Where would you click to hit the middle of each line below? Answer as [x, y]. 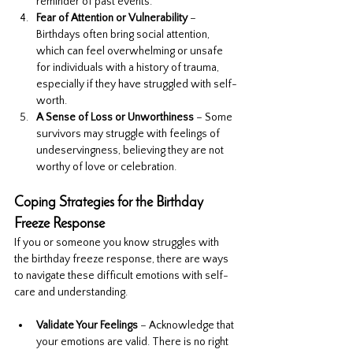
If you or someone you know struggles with [118, 243]
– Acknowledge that [187, 326]
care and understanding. [71, 293]
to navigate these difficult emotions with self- [121, 276]
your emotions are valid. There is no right [134, 342]
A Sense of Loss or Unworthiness [115, 118]
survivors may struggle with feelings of [129, 134]
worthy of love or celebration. [106, 167]
